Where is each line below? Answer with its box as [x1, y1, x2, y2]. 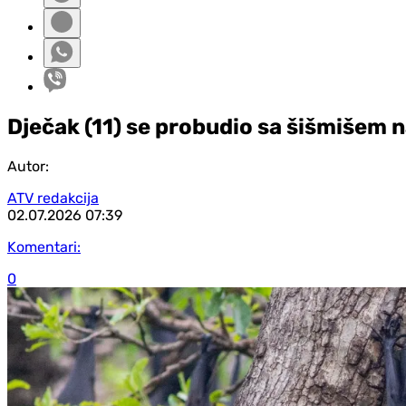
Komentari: [7, 237, 81, 256]
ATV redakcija [7, 188, 99, 207]
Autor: [7, 157, 49, 175]
